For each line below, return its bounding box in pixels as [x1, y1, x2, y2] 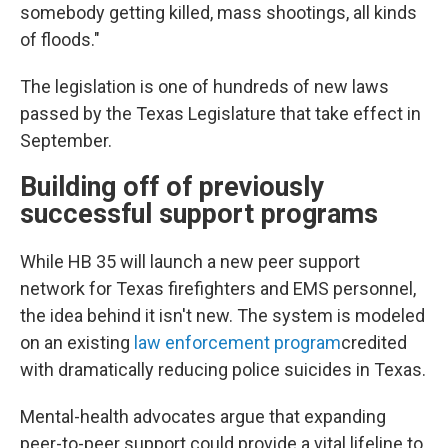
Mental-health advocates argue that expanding [20, 406, 386, 427]
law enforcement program [134, 332, 341, 353]
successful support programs [20, 198, 378, 230]
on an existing [20, 332, 134, 353]
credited [341, 332, 407, 353]
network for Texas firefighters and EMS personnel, [20, 278, 416, 299]
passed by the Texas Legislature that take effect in [20, 103, 421, 124]
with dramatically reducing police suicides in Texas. [20, 359, 426, 380]
